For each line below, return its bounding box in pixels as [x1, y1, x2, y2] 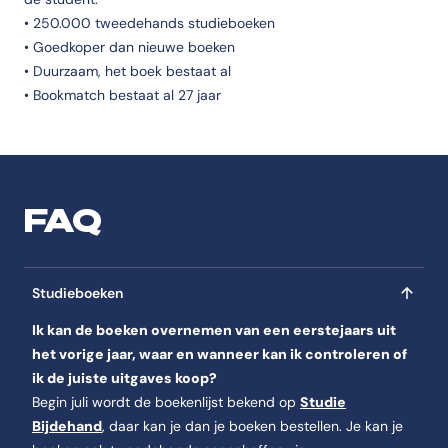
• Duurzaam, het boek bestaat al [24, 62, 231, 80]
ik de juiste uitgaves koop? [32, 369, 217, 387]
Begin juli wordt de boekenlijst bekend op [32, 393, 300, 411]
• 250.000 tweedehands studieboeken [24, 14, 275, 32]
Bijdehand [32, 417, 102, 435]
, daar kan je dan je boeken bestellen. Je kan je [102, 417, 403, 435]
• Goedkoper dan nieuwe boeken [24, 38, 235, 56]
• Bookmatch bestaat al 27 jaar [24, 86, 221, 104]
